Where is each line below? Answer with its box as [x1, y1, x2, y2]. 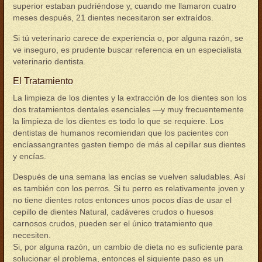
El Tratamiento [13, 76, 73, 86]
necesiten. [13, 230, 51, 240]
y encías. [13, 151, 46, 161]
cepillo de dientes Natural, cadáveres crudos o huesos [13, 207, 213, 216]
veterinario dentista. [13, 57, 86, 66]
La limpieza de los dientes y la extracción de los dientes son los [13, 93, 247, 102]
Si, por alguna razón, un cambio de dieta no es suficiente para [13, 242, 243, 251]
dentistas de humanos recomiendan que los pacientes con [13, 128, 229, 137]
